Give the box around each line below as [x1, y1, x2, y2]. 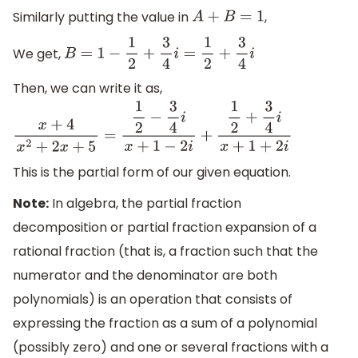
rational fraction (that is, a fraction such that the [13, 242, 318, 261]
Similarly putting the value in [13, 7, 192, 26]
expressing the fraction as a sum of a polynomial [13, 314, 317, 333]
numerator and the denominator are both [13, 266, 277, 285]
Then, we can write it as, [13, 78, 162, 97]
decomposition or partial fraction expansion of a [13, 218, 316, 237]
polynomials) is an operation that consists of [13, 290, 292, 309]
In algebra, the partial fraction [49, 194, 241, 213]
